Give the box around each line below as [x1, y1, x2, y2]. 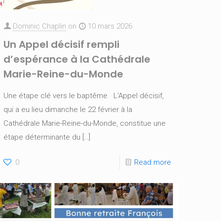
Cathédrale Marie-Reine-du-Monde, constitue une [3, 118, 166, 128]
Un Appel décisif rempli [3, 37, 120, 51]
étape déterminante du [3, 132, 81, 142]
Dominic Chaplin [13, 21, 67, 31]
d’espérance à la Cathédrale [3, 52, 151, 66]
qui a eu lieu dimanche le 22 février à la [3, 105, 133, 114]
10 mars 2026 [88, 21, 133, 31]
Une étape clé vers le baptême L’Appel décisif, [3, 91, 164, 100]
